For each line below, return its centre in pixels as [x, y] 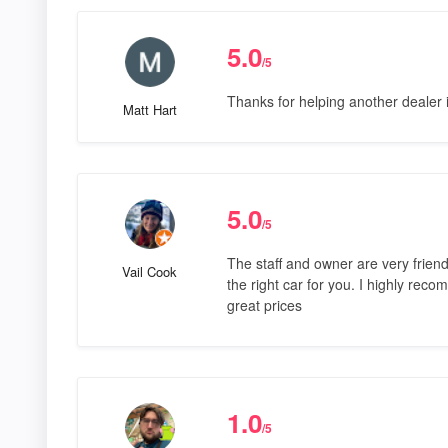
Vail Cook [150, 271]
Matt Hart [149, 109]
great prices [264, 304]
